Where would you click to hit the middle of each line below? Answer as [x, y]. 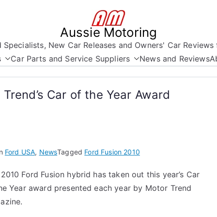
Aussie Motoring [108, 32]
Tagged [71, 152]
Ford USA [20, 152]
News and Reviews [175, 59]
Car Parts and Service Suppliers [70, 59]
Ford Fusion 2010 [112, 152]
